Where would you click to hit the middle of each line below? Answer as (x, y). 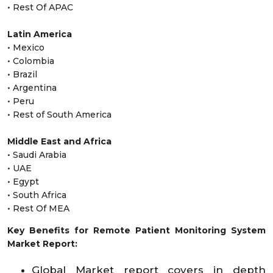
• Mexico (26, 48)
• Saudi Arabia (37, 155)
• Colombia (31, 61)
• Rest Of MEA (38, 209)
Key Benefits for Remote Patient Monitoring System (136, 231)
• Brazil (22, 75)
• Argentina (32, 88)
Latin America (40, 34)
